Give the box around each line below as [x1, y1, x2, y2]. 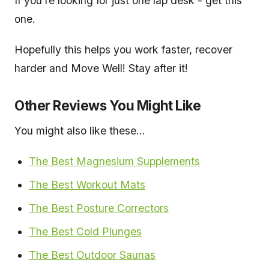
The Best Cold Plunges [29, 225, 142, 238]
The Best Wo [29, 178, 92, 192]
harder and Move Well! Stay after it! [14, 62, 188, 75]
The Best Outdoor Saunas [29, 249, 156, 262]
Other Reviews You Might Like [14, 97, 201, 114]
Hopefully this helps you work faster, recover [14, 43, 232, 56]
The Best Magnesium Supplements [29, 155, 200, 168]
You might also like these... [14, 124, 145, 138]
